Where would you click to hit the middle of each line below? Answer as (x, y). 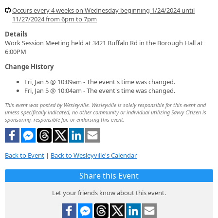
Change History (29, 66)
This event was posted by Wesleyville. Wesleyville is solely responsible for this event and (105, 105)
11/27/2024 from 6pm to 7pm (54, 19)
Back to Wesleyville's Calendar (94, 155)
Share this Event (109, 176)
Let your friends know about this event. (109, 193)
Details (16, 34)
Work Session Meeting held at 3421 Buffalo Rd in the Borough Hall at (104, 43)
